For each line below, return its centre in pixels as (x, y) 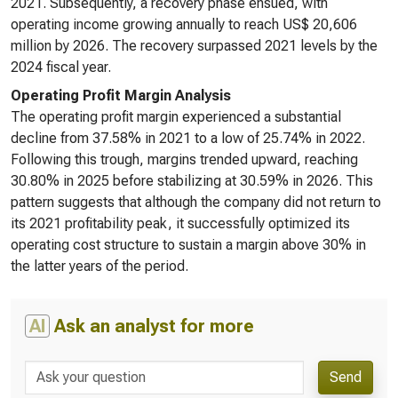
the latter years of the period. (99, 266)
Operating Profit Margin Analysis (121, 96)
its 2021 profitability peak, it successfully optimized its (180, 223)
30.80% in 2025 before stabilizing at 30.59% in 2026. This (192, 181)
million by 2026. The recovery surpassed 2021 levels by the (194, 46)
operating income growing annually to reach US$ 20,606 (184, 24)
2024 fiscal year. (61, 67)
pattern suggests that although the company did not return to (196, 202)
